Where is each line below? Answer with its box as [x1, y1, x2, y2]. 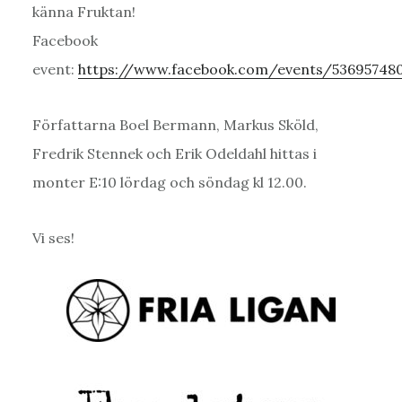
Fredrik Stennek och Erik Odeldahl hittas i [31, 144, 317, 163]
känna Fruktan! [31, 3, 135, 22]
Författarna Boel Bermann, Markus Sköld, [31, 116, 319, 135]
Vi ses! [31, 229, 74, 248]
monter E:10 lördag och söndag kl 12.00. [31, 173, 307, 192]
